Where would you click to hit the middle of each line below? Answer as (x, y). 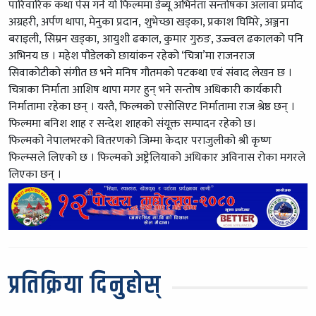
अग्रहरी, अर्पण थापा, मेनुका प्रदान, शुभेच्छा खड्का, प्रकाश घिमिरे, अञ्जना (148, 22)
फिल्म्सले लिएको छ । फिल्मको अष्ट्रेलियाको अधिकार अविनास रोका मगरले (157, 157)
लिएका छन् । (35, 174)
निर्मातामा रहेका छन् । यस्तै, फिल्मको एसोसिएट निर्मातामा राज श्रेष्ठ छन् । (153, 107)
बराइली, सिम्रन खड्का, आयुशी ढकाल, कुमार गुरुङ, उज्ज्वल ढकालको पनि (156, 39)
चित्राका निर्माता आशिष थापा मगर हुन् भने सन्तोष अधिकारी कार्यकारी (145, 90)
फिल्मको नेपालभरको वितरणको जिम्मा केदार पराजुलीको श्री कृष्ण (140, 140)
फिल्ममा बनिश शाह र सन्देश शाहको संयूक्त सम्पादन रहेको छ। (132, 123)
